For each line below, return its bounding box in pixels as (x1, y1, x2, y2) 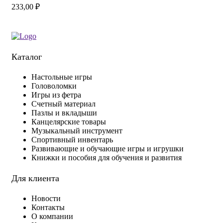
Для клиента (11, 173, 59, 184)
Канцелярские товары (31, 117, 106, 126)
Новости (31, 194, 61, 203)
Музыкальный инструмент (31, 126, 122, 135)
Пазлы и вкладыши (31, 109, 97, 117)
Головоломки (31, 82, 77, 91)
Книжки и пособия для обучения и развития (31, 153, 182, 162)
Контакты (31, 203, 65, 212)
